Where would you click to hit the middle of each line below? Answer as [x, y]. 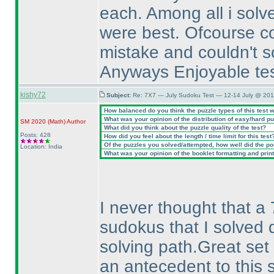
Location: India [41, 146]
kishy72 [33, 95]
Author [75, 121]
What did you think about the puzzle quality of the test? [184, 128]
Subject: [119, 95]
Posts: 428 [35, 135]
